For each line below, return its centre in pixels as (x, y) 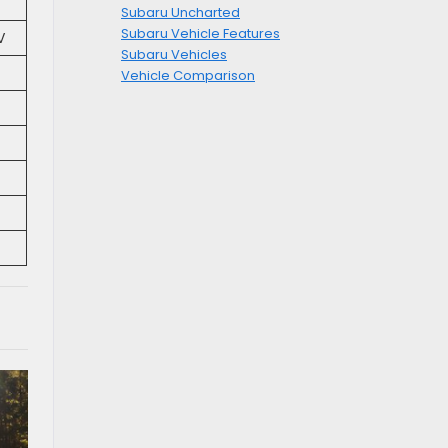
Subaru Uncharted (180, 13)
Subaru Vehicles (174, 55)
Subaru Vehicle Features (200, 34)
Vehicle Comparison (188, 76)
